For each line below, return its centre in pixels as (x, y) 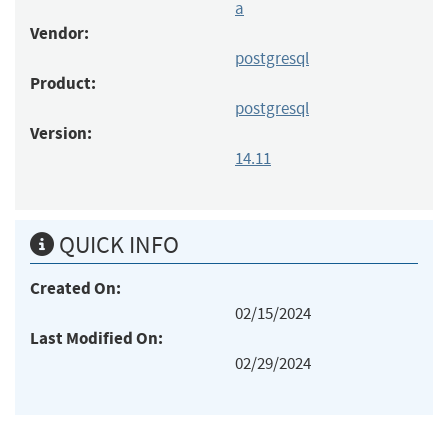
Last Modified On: (96, 338)
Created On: (75, 288)
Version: (61, 133)
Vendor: (59, 33)
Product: (63, 83)
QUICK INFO (116, 244)
